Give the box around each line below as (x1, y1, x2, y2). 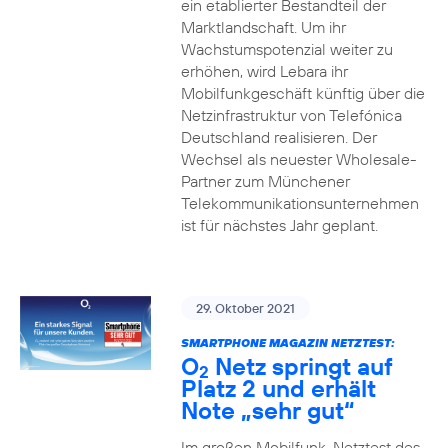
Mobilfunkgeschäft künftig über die (180, 83, 425, 103)
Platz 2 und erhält (180, 373, 376, 403)
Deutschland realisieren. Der (180, 127, 377, 147)
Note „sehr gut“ (180, 395, 355, 425)
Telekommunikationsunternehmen (180, 193, 419, 213)
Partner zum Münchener (180, 171, 350, 191)
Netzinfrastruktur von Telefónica (180, 105, 402, 125)
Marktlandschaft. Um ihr (180, 17, 346, 37)
